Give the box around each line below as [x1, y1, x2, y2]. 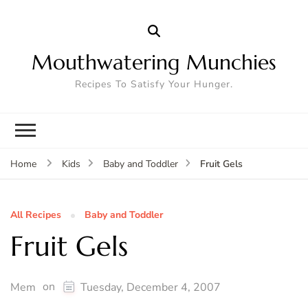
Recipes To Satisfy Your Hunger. [75, 77, 233, 91]
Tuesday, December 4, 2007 [80, 279, 221, 295]
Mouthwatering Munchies [32, 49, 276, 75]
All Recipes [10, 208, 61, 221]
